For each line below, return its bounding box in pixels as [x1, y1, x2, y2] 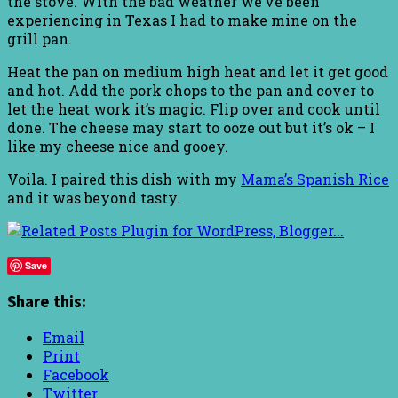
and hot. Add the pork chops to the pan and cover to [7, 80, 374, 99]
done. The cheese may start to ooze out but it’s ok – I [7, 117, 375, 137]
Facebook [43, 365, 109, 385]
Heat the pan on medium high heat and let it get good [7, 61, 388, 81]
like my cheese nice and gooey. [7, 136, 228, 155]
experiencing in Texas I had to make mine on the [7, 10, 357, 29]
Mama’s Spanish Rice [241, 169, 389, 188]
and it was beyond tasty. [7, 187, 180, 207]
